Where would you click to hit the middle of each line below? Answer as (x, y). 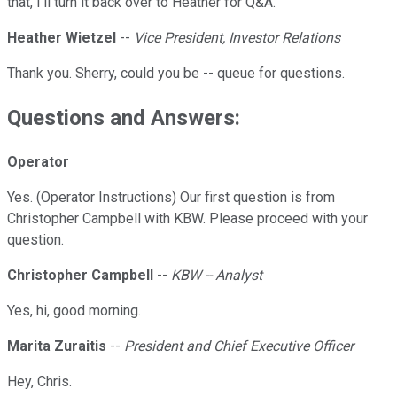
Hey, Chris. (39, 382)
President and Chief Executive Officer (239, 346)
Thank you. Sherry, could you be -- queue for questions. (176, 74)
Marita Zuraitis (57, 346)
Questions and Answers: (124, 118)
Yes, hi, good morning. (74, 311)
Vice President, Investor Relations (237, 38)
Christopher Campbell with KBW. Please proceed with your (187, 219)
